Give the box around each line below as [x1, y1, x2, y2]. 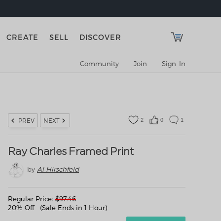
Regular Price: [8, 195, 55, 203]
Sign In [162, 60, 185, 68]
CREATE [6, 33, 39, 41]
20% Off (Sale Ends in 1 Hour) [8, 204, 107, 212]
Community [80, 60, 119, 68]
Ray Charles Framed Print [8, 146, 134, 157]
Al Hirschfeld [37, 165, 79, 174]
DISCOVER [79, 33, 122, 41]
